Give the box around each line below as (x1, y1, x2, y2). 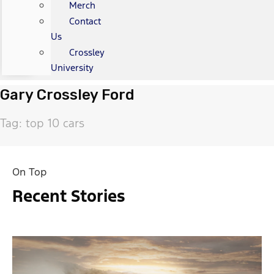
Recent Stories (12, 185, 125, 207)
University (50, 61, 94, 73)
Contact (68, 15, 101, 27)
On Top (12, 165, 46, 179)
